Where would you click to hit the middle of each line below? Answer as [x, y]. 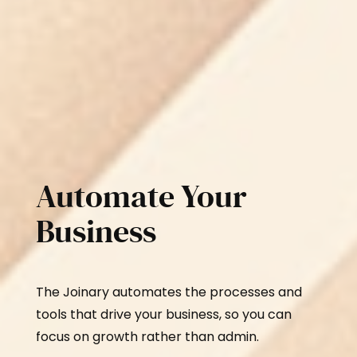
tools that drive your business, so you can [163, 315]
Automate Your [141, 197]
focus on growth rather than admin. [147, 337]
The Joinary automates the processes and [169, 292]
